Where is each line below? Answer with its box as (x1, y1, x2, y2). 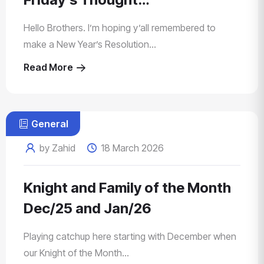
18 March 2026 (98, 142, 164, 154)
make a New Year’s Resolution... (24, 38, 156, 51)
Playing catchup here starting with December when (24, 230, 236, 243)
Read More (24, 61, 75, 74)
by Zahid (37, 142, 78, 154)
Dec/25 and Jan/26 (24, 200, 151, 217)
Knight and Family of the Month (24, 179, 231, 197)
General (31, 118, 69, 130)
